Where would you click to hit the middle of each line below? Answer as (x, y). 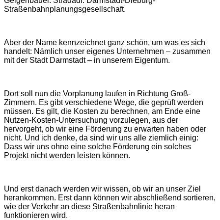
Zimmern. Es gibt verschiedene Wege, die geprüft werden (104, 102)
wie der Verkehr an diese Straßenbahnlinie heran (89, 206)
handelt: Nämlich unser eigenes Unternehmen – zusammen (107, 51)
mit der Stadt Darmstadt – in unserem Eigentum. (87, 60)
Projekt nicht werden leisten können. (67, 155)
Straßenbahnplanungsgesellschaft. (65, 9)
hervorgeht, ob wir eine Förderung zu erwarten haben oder (105, 129)
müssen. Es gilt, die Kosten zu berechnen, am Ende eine (102, 111)
